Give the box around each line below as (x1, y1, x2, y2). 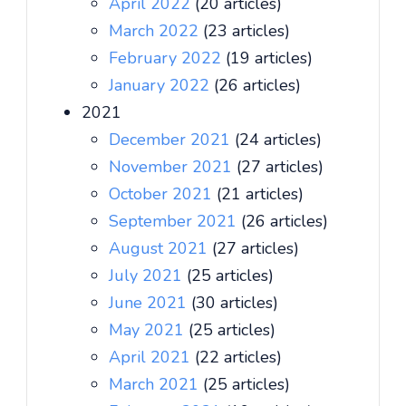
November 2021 (109, 156, 237, 178)
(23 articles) (203, 20, 290, 42)
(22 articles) (195, 346, 282, 368)
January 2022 (109, 74, 214, 96)
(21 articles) (217, 183, 304, 205)
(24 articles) (235, 129, 322, 150)
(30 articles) (191, 292, 278, 314)
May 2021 (109, 319, 188, 341)
